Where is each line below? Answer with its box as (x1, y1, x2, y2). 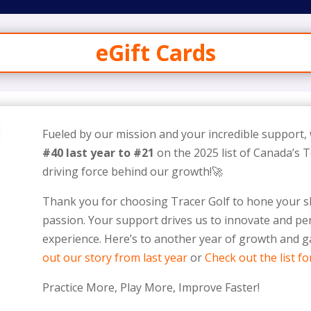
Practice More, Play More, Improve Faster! (42, 279, 260, 295)
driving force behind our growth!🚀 (42, 163, 223, 179)
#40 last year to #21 (42, 144, 154, 160)
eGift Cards (95, 37, 216, 67)
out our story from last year (42, 249, 187, 265)
